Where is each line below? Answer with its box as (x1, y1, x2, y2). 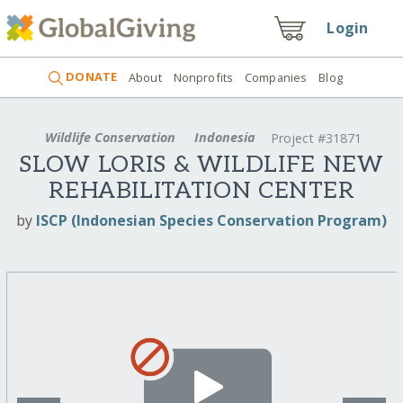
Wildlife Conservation (41, 128, 180, 146)
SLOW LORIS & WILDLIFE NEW (19, 151, 384, 180)
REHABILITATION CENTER (49, 177, 354, 206)
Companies (245, 68, 308, 85)
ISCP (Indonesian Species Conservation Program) (36, 210, 387, 230)
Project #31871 (270, 130, 362, 148)
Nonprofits (173, 68, 234, 85)
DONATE (63, 68, 118, 85)
